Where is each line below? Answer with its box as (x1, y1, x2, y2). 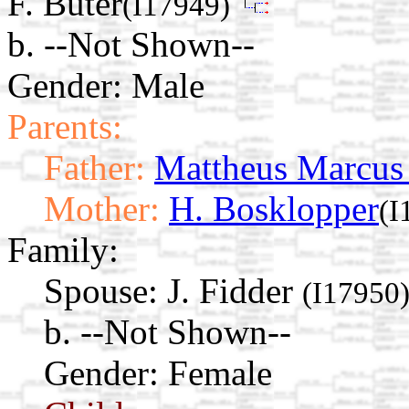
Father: (44, 148, 145, 188)
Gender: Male (7, 66, 204, 106)
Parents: (7, 107, 122, 147)
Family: (7, 230, 119, 270)
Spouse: (44, 271, 158, 311)
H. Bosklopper (169, 189, 379, 229)
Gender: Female (44, 353, 272, 393)
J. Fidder (167, 271, 302, 311)
